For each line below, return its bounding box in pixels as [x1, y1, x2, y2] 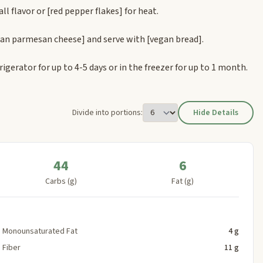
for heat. [123, 4, 159, 18]
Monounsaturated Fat [2, 225, 77, 237]
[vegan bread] [147, 32, 202, 46]
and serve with [85, 32, 147, 46]
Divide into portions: [72, 106, 143, 119]
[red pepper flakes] [47, 4, 123, 18]
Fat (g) [171, 175, 194, 187]
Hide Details [193, 106, 238, 119]
